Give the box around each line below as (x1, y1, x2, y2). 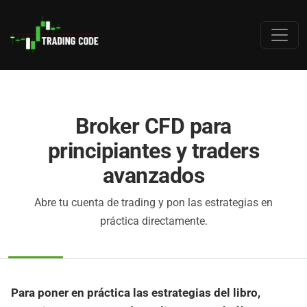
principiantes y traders (47, 138, 260, 164)
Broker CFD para (75, 113, 232, 139)
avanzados (102, 162, 205, 188)
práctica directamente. (99, 214, 208, 228)
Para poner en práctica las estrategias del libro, (11, 286, 260, 299)
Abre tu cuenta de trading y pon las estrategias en (34, 196, 273, 209)
